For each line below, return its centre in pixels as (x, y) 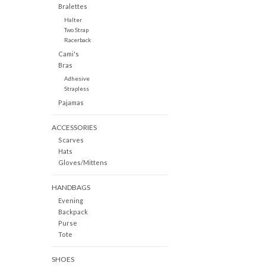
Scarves (71, 140)
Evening (70, 200)
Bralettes (72, 7)
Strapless (76, 89)
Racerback (77, 40)
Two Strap (76, 30)
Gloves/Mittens (83, 163)
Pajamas (71, 103)
